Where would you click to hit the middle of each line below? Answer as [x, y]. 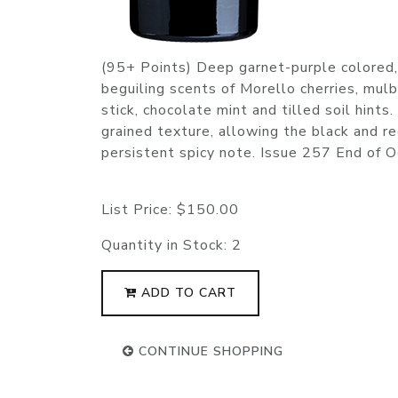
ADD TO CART [187, 293]
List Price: [139, 210]
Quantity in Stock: [167, 246]
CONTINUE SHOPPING [209, 352]
